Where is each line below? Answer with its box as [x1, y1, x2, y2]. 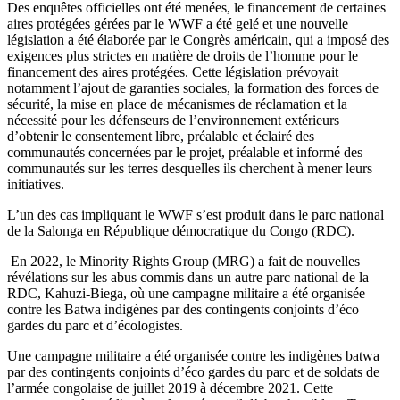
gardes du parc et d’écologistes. [7, 317, 183, 333]
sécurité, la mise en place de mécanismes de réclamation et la [7, 96, 347, 112]
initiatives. [7, 176, 64, 192]
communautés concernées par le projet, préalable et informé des [7, 144, 362, 160]
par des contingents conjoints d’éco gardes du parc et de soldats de [7, 363, 379, 379]
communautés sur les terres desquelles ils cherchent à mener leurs [7, 160, 372, 176]
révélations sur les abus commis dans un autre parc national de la [7, 269, 369, 285]
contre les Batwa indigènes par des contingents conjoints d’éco [7, 301, 359, 317]
